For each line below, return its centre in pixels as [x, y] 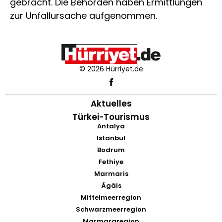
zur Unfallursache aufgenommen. [83, 15]
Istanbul [111, 138]
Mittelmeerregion [111, 198]
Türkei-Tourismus [111, 117]
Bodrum [111, 150]
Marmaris [111, 174]
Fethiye [111, 162]
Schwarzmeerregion [111, 210]
